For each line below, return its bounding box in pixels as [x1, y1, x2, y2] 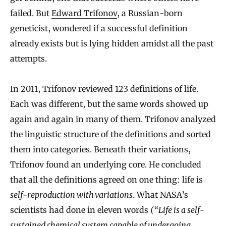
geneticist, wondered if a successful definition [10, 23, 188, 34]
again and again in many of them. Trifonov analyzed [10, 114, 216, 125]
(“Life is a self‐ [150, 205, 204, 215]
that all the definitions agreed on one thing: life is [10, 175, 203, 185]
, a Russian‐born [117, 8, 183, 19]
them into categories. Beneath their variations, [10, 144, 191, 155]
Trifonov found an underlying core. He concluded [10, 159, 201, 170]
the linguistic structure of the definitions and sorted [10, 129, 211, 140]
